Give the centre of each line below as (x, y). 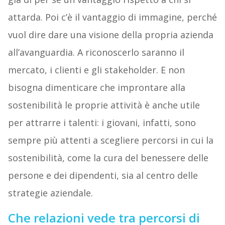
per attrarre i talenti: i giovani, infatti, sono (102, 123)
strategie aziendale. (50, 193)
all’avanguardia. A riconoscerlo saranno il (96, 52)
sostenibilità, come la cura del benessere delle (108, 158)
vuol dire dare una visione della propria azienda (110, 35)
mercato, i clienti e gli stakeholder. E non (96, 70)
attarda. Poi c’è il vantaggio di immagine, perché (112, 17)
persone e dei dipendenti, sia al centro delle (103, 176)
